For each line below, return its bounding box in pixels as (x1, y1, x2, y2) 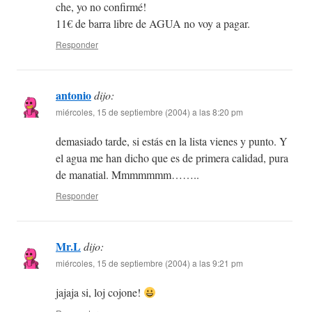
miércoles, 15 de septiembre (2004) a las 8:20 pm (56, 106, 243, 118)
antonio (56, 87, 91, 104)
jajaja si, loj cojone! (56, 285, 143, 300)
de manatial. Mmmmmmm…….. (56, 167, 199, 182)
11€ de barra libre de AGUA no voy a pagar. (56, 16, 250, 31)
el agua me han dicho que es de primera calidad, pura (56, 150, 288, 166)
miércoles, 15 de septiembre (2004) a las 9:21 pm (56, 257, 243, 270)
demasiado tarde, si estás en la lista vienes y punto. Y (56, 134, 288, 149)
